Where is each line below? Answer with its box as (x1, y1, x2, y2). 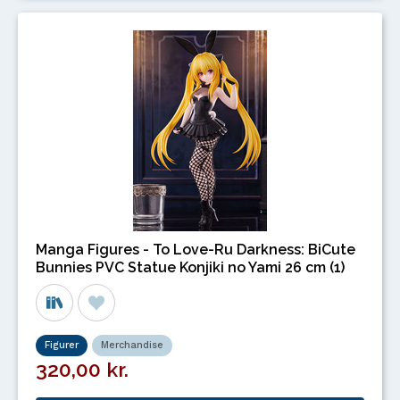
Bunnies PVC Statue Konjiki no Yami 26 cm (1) (36, 258, 345, 276)
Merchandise (101, 338, 163, 351)
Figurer (45, 338, 79, 351)
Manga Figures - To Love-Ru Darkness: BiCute (36, 240, 355, 258)
